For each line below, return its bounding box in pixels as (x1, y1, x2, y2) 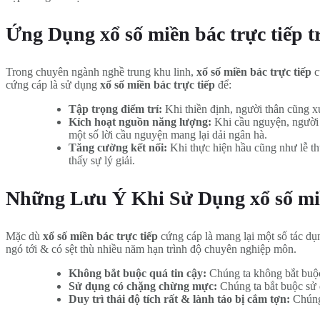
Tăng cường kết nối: (69, 141, 167, 154)
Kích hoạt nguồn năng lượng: (69, 116, 211, 129)
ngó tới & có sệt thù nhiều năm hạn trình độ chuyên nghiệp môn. (6, 243, 296, 256)
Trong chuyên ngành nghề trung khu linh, (6, 66, 196, 79)
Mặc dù (6, 230, 43, 243)
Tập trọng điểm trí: (69, 103, 162, 116)
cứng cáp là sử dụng (6, 79, 100, 91)
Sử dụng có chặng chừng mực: (69, 280, 217, 293)
